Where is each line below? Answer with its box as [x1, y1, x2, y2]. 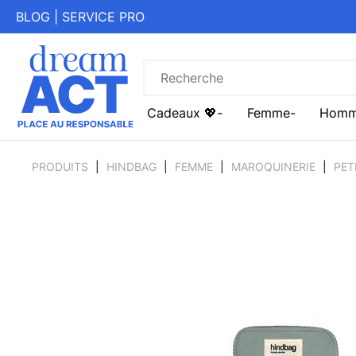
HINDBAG [106, 160, 157, 174]
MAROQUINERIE [231, 160, 315, 174]
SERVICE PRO [62, 9, 145, 25]
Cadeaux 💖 [147, 105, 217, 122]
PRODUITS [32, 160, 88, 174]
